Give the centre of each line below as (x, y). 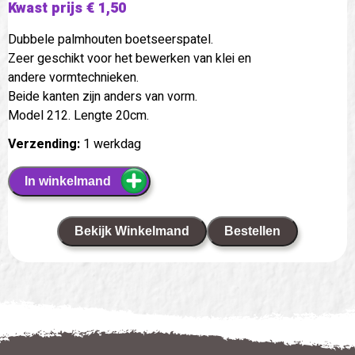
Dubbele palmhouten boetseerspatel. (111, 39)
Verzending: (44, 144)
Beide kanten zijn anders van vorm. (103, 96)
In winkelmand (67, 181)
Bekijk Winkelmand (132, 231)
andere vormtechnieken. (73, 77)
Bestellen (252, 231)
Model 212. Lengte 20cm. (78, 115)
